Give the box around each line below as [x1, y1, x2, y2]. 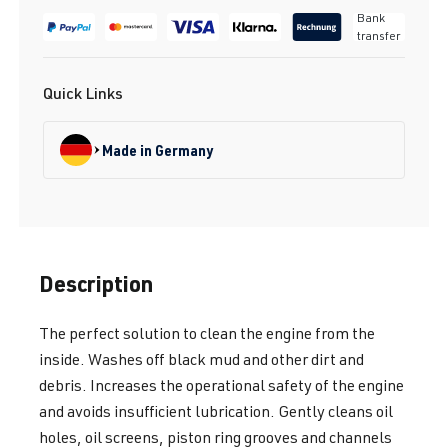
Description [39, 269, 153, 298]
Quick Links [43, 83, 123, 104]
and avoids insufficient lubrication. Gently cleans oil [39, 401, 393, 422]
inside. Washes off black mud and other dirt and [39, 349, 364, 370]
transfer [357, 27, 400, 43]
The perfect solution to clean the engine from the [39, 323, 375, 344]
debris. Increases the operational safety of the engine [39, 375, 404, 396]
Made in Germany [102, 140, 213, 159]
